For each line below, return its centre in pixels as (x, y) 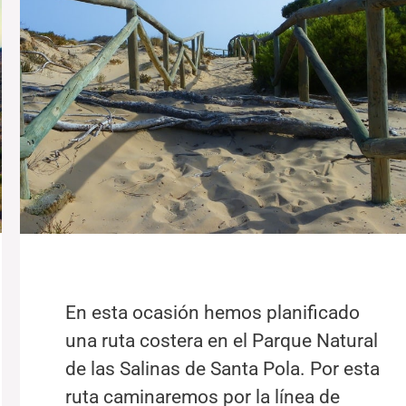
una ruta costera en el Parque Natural (222, 340)
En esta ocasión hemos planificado (213, 312)
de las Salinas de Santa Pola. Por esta (223, 368)
